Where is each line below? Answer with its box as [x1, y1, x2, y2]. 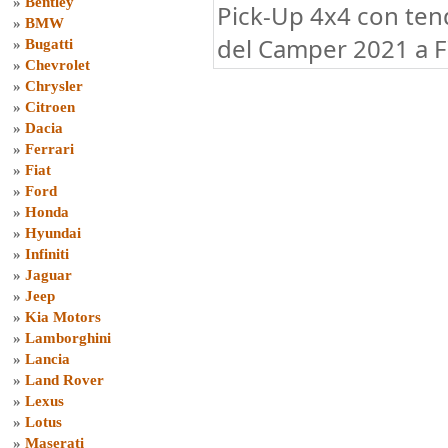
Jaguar [25, 267, 72, 283]
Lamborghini [25, 330, 111, 346]
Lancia [25, 351, 70, 367]
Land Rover [25, 372, 104, 388]
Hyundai [25, 225, 81, 241]
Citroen [25, 99, 75, 115]
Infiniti [25, 246, 69, 262]
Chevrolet [25, 57, 90, 73]
